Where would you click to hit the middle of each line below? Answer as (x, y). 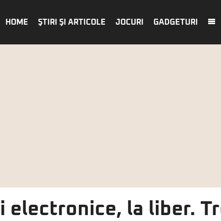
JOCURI (129, 22)
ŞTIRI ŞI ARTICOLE (72, 22)
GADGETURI (176, 22)
